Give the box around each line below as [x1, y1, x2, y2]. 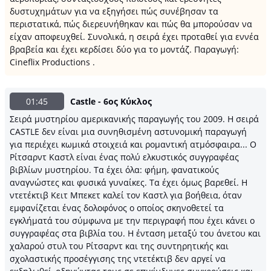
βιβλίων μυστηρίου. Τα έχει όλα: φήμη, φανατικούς [10, 164, 219, 175]
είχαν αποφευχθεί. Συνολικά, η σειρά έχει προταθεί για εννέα [10, 31, 259, 42]
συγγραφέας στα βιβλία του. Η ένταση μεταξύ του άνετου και [10, 227, 261, 239]
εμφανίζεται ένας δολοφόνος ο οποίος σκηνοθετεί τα [10, 202, 224, 214]
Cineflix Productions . [10, 56, 95, 68]
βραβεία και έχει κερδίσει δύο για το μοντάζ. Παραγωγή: [10, 44, 239, 55]
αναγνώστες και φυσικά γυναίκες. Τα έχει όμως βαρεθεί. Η [10, 177, 247, 188]
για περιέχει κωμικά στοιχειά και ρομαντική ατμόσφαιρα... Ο [10, 139, 256, 150]
